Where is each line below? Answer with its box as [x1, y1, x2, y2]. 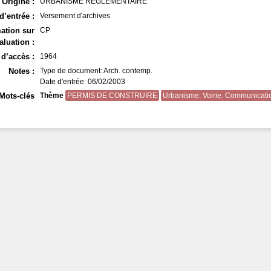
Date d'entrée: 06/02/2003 [40, 77, 126, 86]
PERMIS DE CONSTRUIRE [67, 91, 158, 100]
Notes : [8, 67, 34, 76]
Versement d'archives [40, 11, 111, 20]
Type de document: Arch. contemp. [40, 67, 153, 75]
